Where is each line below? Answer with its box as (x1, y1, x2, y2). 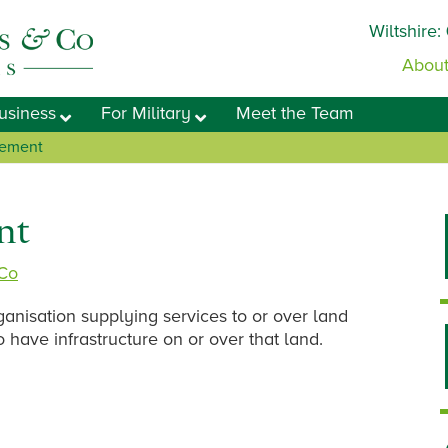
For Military (101, 102, 192, 124)
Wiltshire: (369, 20, 446, 42)
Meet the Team (236, 102, 355, 124)
